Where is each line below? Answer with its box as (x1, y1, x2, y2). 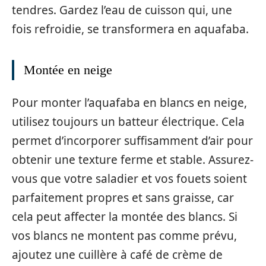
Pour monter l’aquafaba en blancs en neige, (12, 95, 247, 111)
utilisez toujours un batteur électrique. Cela (12, 114, 245, 130)
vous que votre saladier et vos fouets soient (12, 171, 247, 187)
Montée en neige (24, 62, 112, 77)
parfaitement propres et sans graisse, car (12, 190, 234, 206)
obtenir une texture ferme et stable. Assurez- (12, 152, 254, 168)
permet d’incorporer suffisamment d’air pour (12, 133, 253, 149)
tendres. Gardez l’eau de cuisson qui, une (12, 2, 232, 18)
